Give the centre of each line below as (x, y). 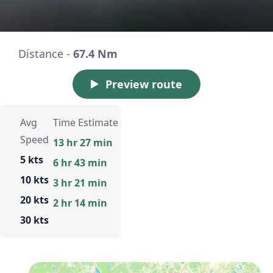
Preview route (144, 84)
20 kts (34, 200)
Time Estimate (85, 123)
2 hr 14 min (80, 203)
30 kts (34, 220)
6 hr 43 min (80, 163)
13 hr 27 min (83, 143)
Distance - (46, 54)
